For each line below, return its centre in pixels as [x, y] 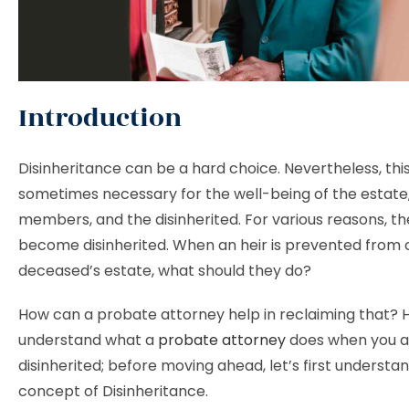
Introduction [103, 118]
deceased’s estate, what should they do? [167, 271]
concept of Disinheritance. [113, 391]
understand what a [88, 340]
